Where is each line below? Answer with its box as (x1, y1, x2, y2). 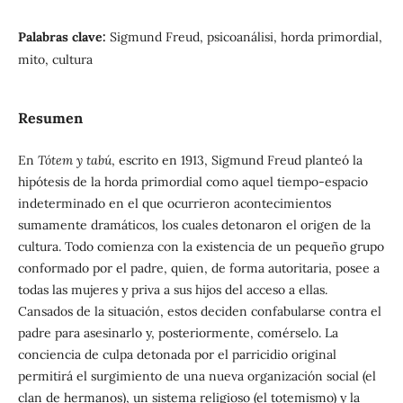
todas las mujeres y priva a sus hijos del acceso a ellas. (17, 282, 327, 299)
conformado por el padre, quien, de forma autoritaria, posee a (17, 260, 380, 277)
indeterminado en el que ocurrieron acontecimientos (17, 195, 331, 212)
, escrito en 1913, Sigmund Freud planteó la (111, 152, 363, 169)
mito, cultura (17, 50, 93, 67)
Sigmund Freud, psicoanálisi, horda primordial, (109, 28, 382, 45)
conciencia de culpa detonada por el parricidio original (17, 346, 336, 363)
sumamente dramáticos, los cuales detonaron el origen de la (17, 217, 371, 234)
